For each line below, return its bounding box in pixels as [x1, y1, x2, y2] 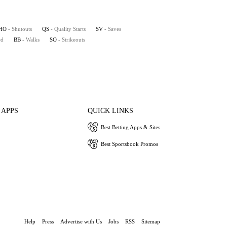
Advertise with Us [60, 218, 102, 224]
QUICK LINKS [87, 107, 133, 115]
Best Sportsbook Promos [100, 140, 158, 147]
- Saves [104, 26, 121, 32]
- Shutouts [8, 26, 32, 32]
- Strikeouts [58, 36, 85, 43]
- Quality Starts [51, 26, 86, 32]
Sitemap [141, 218, 160, 224]
